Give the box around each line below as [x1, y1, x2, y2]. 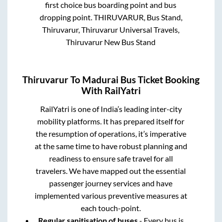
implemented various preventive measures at [34, 190, 187, 200]
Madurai [82, 74, 118, 85]
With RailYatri [81, 85, 141, 96]
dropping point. [39, 12, 94, 22]
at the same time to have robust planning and [34, 141, 187, 151]
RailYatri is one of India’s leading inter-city [40, 104, 182, 113]
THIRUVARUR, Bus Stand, [93, 12, 182, 22]
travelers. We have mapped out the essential [36, 166, 186, 175]
